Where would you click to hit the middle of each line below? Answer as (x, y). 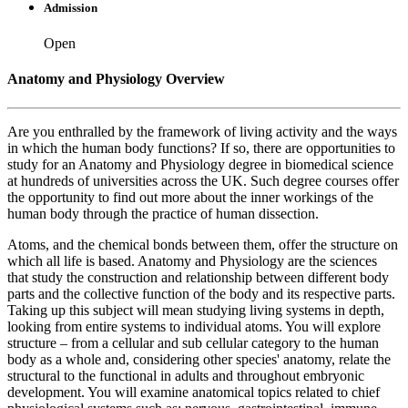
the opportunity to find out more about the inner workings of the (190, 197)
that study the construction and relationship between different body (198, 277)
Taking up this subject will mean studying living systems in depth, (196, 310)
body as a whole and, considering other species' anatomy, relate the (199, 359)
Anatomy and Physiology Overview (116, 79)
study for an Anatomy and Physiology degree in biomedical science (200, 164)
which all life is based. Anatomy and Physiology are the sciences (192, 260)
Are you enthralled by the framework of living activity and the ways (202, 131)
